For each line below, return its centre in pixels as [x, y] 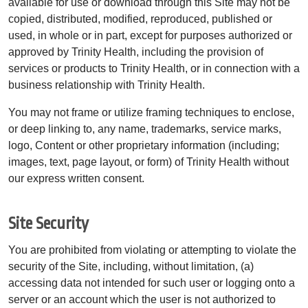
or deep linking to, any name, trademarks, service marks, [145, 129]
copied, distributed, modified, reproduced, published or [140, 19]
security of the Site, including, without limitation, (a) [131, 266]
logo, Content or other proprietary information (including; [144, 145]
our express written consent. [76, 178]
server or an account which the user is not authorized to [142, 299]
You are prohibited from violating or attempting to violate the [152, 250]
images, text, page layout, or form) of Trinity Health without [148, 162]
